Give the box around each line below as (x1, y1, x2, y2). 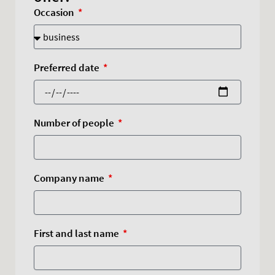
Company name (34, 171, 106, 185)
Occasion (34, 5, 76, 19)
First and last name (34, 226, 121, 240)
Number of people (34, 115, 116, 130)
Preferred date (34, 60, 101, 74)
